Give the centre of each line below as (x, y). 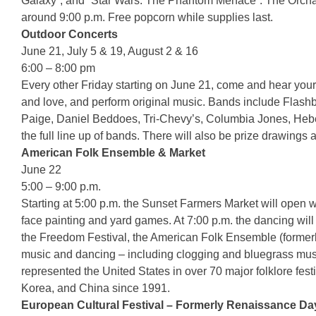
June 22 (41, 170)
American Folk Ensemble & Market (113, 153)
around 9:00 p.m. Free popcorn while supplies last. (147, 17)
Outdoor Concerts (69, 34)
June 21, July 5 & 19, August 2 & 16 (110, 51)
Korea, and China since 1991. (96, 288)
